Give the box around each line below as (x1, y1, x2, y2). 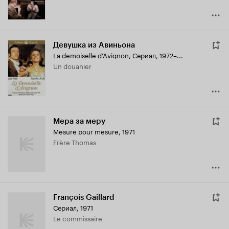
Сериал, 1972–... (132, 50, 183, 60)
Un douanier (58, 60, 91, 71)
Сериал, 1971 (53, 202, 93, 213)
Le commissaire (57, 213, 102, 223)
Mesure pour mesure (53, 126, 119, 136)
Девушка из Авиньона (53, 40, 135, 50)
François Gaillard (53, 193, 114, 202)
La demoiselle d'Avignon (53, 50, 129, 60)
